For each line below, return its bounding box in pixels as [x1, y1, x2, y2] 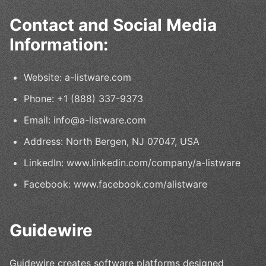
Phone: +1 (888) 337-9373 [24, 92, 143, 104]
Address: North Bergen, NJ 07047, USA [24, 135, 199, 147]
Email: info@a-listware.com [24, 113, 146, 126]
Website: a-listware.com [24, 71, 131, 83]
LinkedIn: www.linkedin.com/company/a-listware [24, 156, 240, 169]
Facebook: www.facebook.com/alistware [24, 178, 207, 190]
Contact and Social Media [9, 14, 217, 35]
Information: [9, 34, 108, 55]
